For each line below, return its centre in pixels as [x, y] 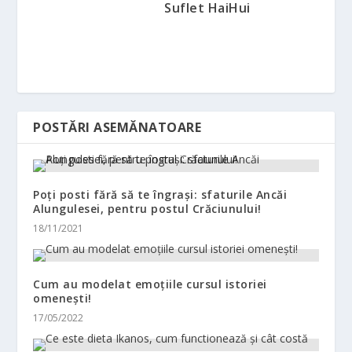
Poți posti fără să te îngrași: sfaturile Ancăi [160, 194]
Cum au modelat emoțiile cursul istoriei [150, 284]
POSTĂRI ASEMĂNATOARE [117, 127]
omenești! [62, 298]
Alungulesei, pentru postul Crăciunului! [147, 208]
